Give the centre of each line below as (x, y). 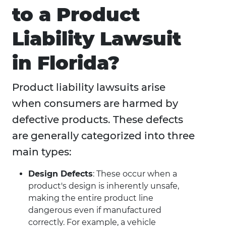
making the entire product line (91, 198)
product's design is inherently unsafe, (104, 186)
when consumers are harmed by (95, 104)
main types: (42, 152)
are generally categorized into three (103, 136)
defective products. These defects (98, 120)
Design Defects (61, 174)
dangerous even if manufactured (95, 210)
